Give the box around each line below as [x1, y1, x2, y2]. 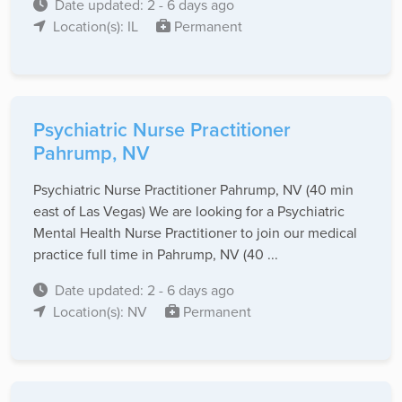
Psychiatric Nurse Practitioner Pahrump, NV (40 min [33, 179, 354, 200]
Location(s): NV [53, 301, 151, 322]
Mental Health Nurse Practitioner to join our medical [33, 223, 357, 243]
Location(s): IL [53, 16, 142, 37]
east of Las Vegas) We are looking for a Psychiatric [33, 201, 345, 222]
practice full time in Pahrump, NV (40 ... [33, 244, 278, 265]
